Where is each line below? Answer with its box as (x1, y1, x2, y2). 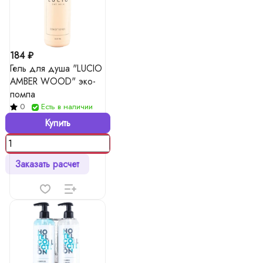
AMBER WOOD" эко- (10, 75, 96, 88)
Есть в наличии (41, 101, 93, 112)
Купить (45, 116, 70, 130)
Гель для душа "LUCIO (10, 62, 102, 75)
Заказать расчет (15, 157, 79, 171)
